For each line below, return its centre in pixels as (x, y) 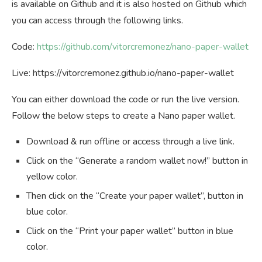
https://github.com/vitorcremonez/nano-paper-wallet (143, 47)
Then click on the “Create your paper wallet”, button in (135, 196)
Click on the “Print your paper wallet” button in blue (130, 231)
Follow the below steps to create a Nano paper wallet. (123, 116)
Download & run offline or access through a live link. (130, 142)
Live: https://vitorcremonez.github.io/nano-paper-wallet (123, 73)
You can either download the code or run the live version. (125, 100)
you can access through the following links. (97, 21)
